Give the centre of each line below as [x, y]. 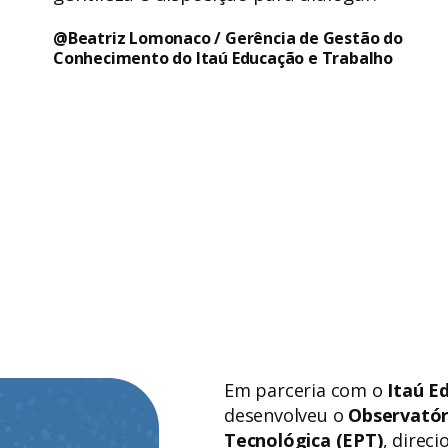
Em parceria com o [306, 389]
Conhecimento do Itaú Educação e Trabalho [223, 57]
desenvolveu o [286, 414]
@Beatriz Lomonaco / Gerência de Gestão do [228, 37]
